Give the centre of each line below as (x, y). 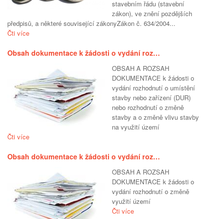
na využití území (136, 127)
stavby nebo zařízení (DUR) (151, 98)
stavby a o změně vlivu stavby (155, 117)
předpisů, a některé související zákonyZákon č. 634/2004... (91, 23)
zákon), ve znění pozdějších (152, 14)
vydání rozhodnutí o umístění (153, 88)
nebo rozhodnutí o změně (148, 108)
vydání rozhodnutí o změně (151, 192)
